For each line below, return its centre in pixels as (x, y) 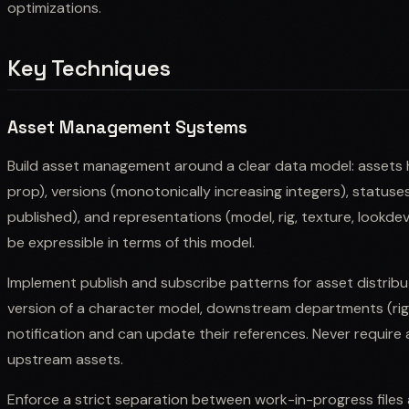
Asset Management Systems (127, 127)
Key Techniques (89, 68)
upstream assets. (65, 359)
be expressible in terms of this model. (131, 242)
